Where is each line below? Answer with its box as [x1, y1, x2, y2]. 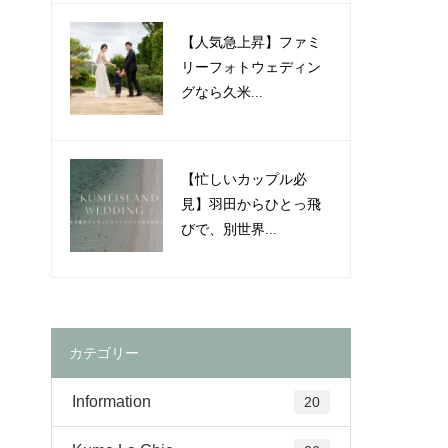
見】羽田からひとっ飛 [181, 197, 322, 213]
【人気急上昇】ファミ [181, 35, 322, 51]
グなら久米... [181, 85, 264, 101]
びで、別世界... [181, 222, 278, 238]
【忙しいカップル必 [181, 172, 308, 188]
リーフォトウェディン [181, 60, 322, 76]
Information [72, 392, 151, 410]
